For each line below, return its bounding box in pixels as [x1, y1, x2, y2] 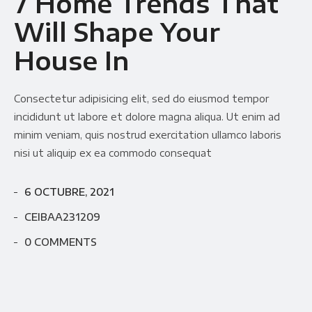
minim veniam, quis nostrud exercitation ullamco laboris [14, 129, 281, 141]
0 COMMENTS [24, 236, 97, 249]
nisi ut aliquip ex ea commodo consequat [14, 147, 212, 159]
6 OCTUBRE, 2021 [24, 186, 114, 198]
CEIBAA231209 [24, 211, 100, 224]
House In [14, 45, 129, 77]
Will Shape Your [14, 17, 220, 48]
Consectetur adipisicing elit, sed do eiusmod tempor [14, 93, 269, 105]
